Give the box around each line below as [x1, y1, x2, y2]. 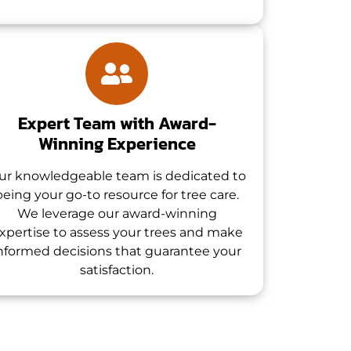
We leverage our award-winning [16, 205, 217, 221]
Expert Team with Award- [17, 110, 216, 136]
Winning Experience [38, 130, 196, 157]
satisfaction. [80, 262, 154, 277]
